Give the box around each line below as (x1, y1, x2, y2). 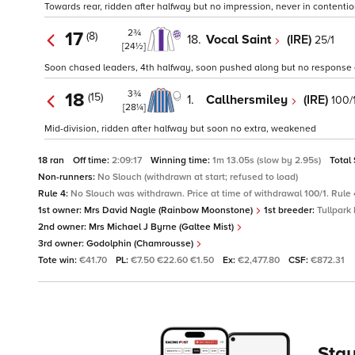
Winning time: (151, 155, 212, 167)
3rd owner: (38, 238, 86, 250)
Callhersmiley (206, 92, 291, 109)
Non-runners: (38, 171, 97, 184)
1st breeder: (261, 204, 317, 217)
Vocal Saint (206, 31, 274, 48)
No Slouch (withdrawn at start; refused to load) (97, 171, 298, 184)
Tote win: (38, 254, 79, 267)
